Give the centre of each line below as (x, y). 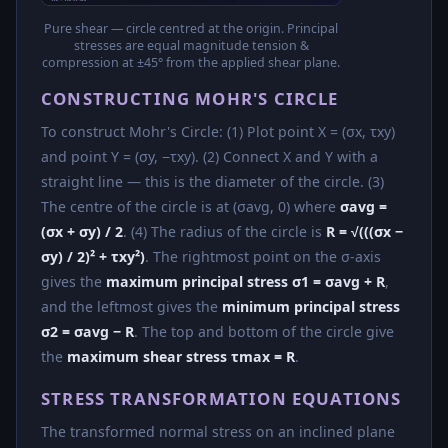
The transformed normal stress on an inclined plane (218, 431)
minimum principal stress (311, 306)
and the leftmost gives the (131, 306)
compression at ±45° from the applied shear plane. (191, 62)
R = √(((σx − (364, 231)
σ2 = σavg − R (87, 331)
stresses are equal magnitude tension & (191, 45)
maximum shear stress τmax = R (181, 356)
